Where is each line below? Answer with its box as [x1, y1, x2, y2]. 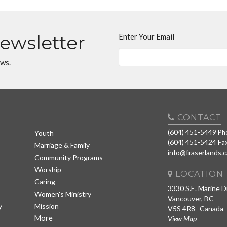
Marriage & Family [34, 140, 90, 149]
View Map [167, 214, 197, 223]
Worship [34, 165, 61, 174]
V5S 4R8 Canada [167, 204, 223, 213]
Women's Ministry [34, 189, 91, 198]
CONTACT [174, 112, 221, 122]
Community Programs [34, 153, 103, 162]
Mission [34, 201, 59, 210]
